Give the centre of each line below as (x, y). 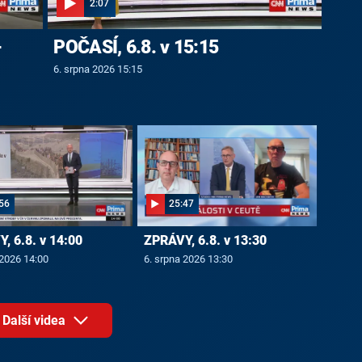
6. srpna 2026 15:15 (98, 69)
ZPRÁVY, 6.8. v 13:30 (205, 241)
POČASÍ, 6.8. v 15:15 (136, 47)
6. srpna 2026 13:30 (188, 259)
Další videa (36, 320)
